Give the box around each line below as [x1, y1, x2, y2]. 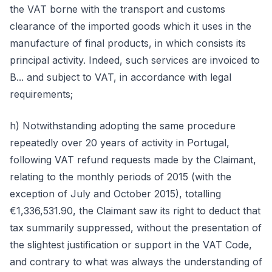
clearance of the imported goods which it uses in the [10, 20, 251, 32]
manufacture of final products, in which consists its [10, 37, 246, 49]
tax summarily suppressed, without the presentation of [10, 222, 262, 234]
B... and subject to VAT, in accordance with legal [10, 71, 231, 83]
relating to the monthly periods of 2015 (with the [10, 171, 231, 183]
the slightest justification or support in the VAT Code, [10, 239, 252, 251]
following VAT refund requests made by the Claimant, [10, 154, 256, 166]
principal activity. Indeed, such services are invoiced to [10, 54, 260, 66]
